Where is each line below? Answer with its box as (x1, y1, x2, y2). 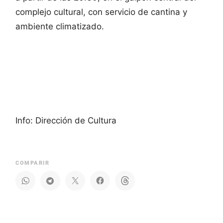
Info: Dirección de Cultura (15, 115, 116, 125)
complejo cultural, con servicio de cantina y (15, 6, 187, 17)
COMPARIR (15, 159, 49, 166)
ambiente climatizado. (15, 21, 104, 31)
